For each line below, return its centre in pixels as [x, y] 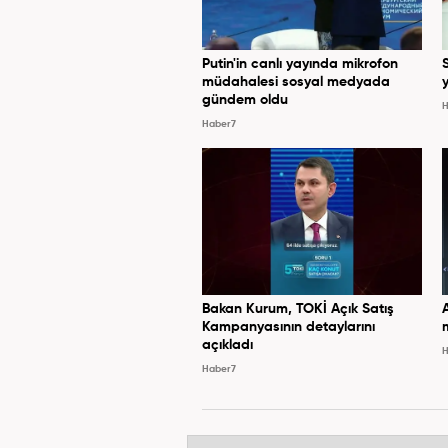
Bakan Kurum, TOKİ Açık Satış [298, 308]
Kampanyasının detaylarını [288, 326]
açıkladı [227, 344]
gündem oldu [245, 99]
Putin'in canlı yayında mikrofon [300, 63]
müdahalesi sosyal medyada [296, 81]
